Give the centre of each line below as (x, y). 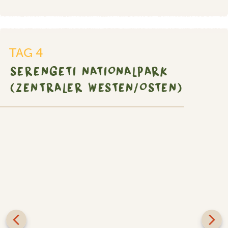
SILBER (199, 119)
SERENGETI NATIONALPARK (89, 71)
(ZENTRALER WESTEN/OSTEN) (97, 87)
